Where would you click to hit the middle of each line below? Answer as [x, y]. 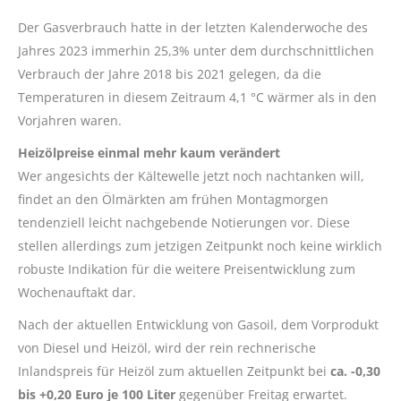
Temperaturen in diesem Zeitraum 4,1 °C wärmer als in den [197, 97]
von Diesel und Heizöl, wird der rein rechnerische [167, 347]
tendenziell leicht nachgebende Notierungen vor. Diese [184, 222]
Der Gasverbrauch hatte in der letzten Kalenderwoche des [193, 27]
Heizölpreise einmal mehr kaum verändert [149, 152]
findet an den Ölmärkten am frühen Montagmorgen [173, 199]
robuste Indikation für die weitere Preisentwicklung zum [187, 269]
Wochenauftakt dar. [77, 292]
